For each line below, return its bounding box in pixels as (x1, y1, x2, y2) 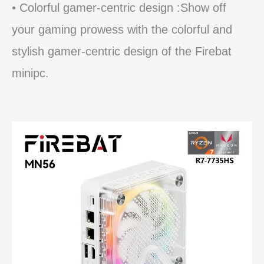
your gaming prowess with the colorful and (12, 23, 232, 37)
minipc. (12, 67, 49, 80)
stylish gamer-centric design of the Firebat (12, 45, 232, 58)
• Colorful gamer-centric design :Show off (12, 1, 226, 15)
